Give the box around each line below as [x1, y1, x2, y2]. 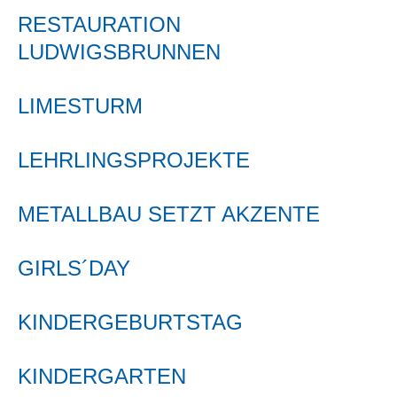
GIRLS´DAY [18, 256, 130, 280]
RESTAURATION [18, 12, 181, 36]
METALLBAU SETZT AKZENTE [18, 202, 320, 226]
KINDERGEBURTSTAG [18, 310, 243, 334]
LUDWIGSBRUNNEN [18, 40, 221, 64]
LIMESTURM [18, 94, 143, 118]
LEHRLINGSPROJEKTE [18, 148, 250, 172]
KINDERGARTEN [18, 364, 186, 388]
